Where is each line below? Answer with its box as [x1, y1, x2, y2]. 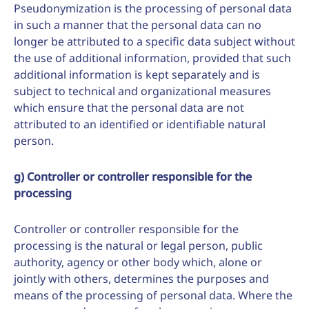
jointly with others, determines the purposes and [14, 271, 269, 286]
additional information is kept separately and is [14, 67, 260, 82]
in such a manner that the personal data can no [14, 17, 261, 32]
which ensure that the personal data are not [14, 100, 244, 115]
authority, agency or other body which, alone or [14, 255, 262, 270]
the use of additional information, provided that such [14, 50, 291, 66]
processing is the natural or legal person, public [14, 238, 263, 253]
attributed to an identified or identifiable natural [14, 117, 266, 132]
